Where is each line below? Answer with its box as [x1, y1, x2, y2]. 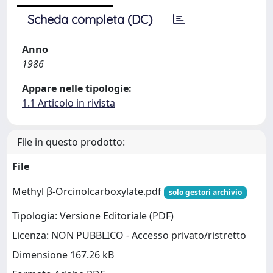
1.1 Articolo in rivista [22, 96, 115, 110]
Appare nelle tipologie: [22, 82, 132, 95]
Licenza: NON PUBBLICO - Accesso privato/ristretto [12, 229, 246, 243]
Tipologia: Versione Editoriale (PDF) [12, 209, 174, 223]
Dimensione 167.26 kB [12, 248, 114, 262]
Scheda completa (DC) [27, 12, 152, 27]
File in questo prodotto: [17, 135, 125, 149]
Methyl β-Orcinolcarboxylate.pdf [12, 185, 164, 198]
